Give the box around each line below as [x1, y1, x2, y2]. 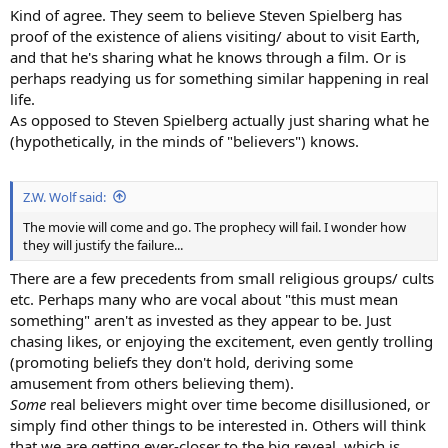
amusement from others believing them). [10, 373, 294, 394]
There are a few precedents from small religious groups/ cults [10, 268, 434, 289]
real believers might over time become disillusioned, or [46, 394, 430, 415]
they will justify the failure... [23, 235, 183, 254]
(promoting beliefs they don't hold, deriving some [10, 352, 353, 373]
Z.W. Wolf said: [23, 187, 106, 206]
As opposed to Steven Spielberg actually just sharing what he [10, 110, 429, 131]
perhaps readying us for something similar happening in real [10, 68, 429, 89]
